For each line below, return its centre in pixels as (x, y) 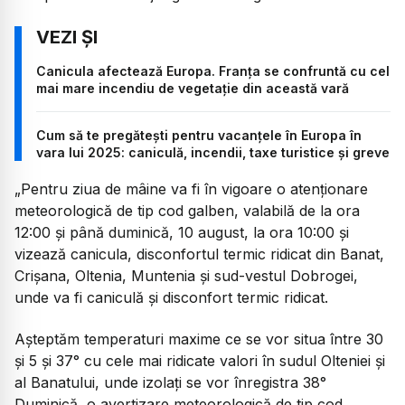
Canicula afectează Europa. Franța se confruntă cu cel (213, 71)
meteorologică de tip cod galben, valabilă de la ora (187, 210)
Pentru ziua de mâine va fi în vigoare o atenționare (194, 188)
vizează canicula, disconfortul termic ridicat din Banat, (199, 254)
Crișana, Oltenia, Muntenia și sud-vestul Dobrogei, (186, 275)
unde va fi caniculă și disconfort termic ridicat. (171, 297)
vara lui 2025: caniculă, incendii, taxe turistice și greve (213, 152)
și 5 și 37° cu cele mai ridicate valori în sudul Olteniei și (200, 361)
